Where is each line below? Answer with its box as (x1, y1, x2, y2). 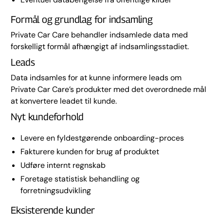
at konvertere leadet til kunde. (11, 96, 117, 106)
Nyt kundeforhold (11, 111, 84, 123)
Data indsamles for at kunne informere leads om (11, 73, 182, 83)
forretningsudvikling (20, 185, 91, 196)
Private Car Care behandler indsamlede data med (11, 30, 188, 40)
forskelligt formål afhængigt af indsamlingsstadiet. (11, 41, 189, 52)
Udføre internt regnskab (20, 160, 106, 170)
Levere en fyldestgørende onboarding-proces (20, 133, 184, 143)
